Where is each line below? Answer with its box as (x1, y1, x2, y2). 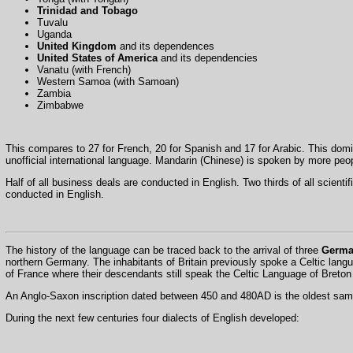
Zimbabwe (36, 98, 84, 111)
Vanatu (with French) (36, 63, 131, 76)
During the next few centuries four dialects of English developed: (5, 312, 299, 325)
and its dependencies (157, 51, 258, 64)
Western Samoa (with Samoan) (36, 75, 179, 87)
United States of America (36, 51, 158, 64)
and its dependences (116, 39, 214, 52)
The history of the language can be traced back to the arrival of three (5, 243, 321, 256)
